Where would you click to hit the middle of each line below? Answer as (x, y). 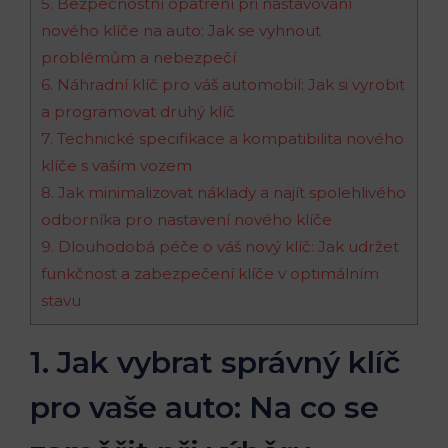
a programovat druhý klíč (138, 111)
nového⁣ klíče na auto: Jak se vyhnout (181, 30)
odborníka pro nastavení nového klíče (186, 219)
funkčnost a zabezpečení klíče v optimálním (210, 273)
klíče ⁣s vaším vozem (116, 165)
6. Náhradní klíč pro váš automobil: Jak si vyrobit (223, 84)
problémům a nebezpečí (138, 57)
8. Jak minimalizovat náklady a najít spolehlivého (223, 192)
